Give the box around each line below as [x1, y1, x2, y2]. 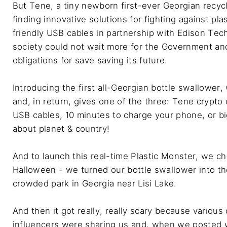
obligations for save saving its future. [12, 55, 168, 65]
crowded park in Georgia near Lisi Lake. [12, 178, 177, 188]
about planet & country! [12, 123, 110, 134]
